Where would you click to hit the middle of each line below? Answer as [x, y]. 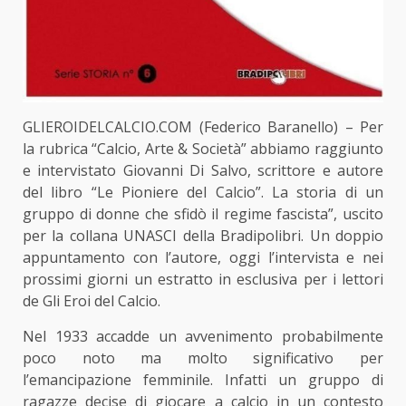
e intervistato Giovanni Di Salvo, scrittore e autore [203, 170]
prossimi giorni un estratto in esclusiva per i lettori [203, 279]
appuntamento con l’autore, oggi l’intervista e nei [203, 257]
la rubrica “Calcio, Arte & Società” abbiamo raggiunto [203, 148]
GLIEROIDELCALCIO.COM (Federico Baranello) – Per [203, 126]
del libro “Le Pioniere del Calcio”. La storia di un [203, 192]
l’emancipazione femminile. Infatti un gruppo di [203, 379]
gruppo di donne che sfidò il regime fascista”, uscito [203, 213]
